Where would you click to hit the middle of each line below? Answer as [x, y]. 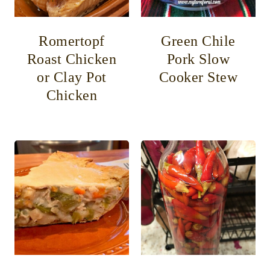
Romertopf [72, 41]
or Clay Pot [72, 77]
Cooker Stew [198, 77]
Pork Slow [198, 59]
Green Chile [198, 41]
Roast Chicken [72, 59]
